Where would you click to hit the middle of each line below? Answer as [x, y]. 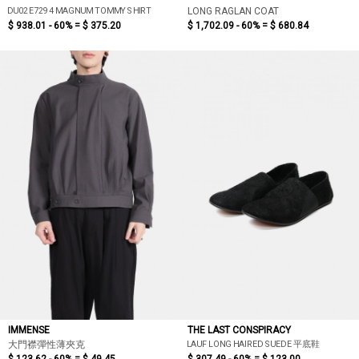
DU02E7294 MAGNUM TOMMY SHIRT [79, 10]
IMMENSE [29, 330]
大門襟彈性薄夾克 [46, 345]
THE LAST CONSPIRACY [239, 330]
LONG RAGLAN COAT [233, 11]
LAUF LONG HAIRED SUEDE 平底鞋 [253, 344]
